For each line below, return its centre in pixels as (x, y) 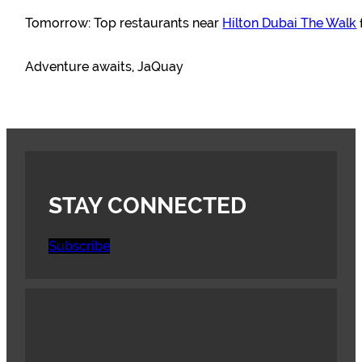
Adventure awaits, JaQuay (105, 66)
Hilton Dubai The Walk (290, 23)
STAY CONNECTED (147, 206)
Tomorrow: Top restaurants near (124, 23)
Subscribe (79, 246)
